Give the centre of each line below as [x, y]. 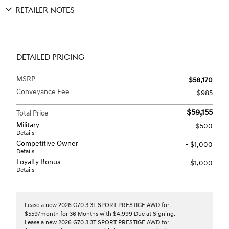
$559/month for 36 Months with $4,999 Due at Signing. [100, 214]
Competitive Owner [47, 144]
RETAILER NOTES [45, 11]
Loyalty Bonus [38, 162]
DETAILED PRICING [50, 58]
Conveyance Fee [43, 92]
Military [28, 125]
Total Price [32, 113]
